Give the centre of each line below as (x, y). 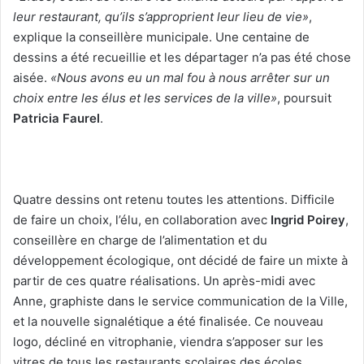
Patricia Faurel (56, 119)
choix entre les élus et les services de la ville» (145, 98)
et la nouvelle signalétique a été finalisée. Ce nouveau (168, 322)
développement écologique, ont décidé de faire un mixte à (180, 261)
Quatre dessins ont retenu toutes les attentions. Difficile (174, 200)
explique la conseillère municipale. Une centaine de (161, 37)
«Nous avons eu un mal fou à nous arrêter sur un (190, 78)
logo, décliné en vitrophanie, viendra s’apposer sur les (168, 342)
